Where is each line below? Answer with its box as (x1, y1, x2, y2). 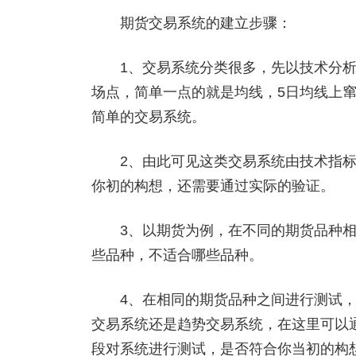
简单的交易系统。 (91, 109, 206, 125)
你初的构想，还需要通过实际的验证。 (91, 178, 335, 194)
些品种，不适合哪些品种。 (91, 247, 263, 263)
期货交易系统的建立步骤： (91, 15, 292, 31)
